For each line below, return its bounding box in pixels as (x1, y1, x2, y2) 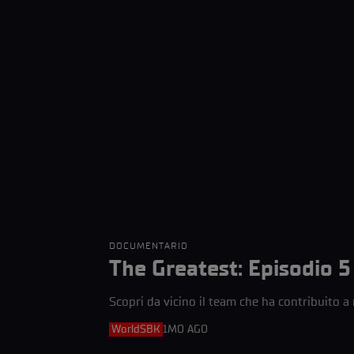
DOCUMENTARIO (109, 239, 188, 251)
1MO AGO (163, 322, 208, 336)
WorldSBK (111, 322, 160, 336)
